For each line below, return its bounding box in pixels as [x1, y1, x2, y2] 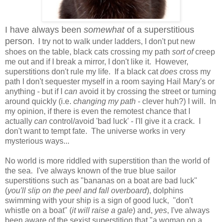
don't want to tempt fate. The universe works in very [5, 126, 185, 135]
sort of [172, 47, 193, 56]
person [5, 36, 32, 46]
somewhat [84, 24, 127, 35]
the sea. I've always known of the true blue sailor [5, 166, 176, 175]
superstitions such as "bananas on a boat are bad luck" [5, 176, 197, 185]
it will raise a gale [72, 206, 133, 215]
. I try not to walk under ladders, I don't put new [32, 37, 195, 46]
